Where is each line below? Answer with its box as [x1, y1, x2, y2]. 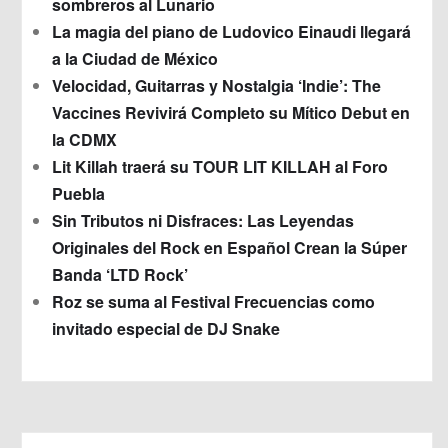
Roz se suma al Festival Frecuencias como [52, 289, 375, 313]
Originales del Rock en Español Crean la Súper [52, 235, 407, 259]
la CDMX [52, 127, 117, 151]
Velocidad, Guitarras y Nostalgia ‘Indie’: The [52, 73, 381, 97]
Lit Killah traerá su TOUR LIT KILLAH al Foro [52, 154, 388, 178]
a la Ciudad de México [52, 46, 218, 70]
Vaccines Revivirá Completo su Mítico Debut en [52, 100, 410, 124]
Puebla [52, 181, 105, 205]
